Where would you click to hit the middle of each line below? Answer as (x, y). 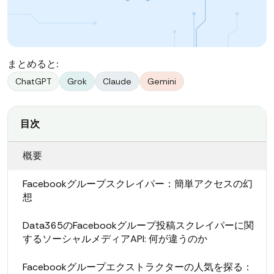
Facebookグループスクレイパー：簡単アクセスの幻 (138, 184)
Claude (117, 82)
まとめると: (33, 64)
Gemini (162, 82)
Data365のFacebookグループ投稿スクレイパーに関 (138, 226)
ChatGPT (33, 82)
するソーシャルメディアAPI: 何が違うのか (115, 239)
